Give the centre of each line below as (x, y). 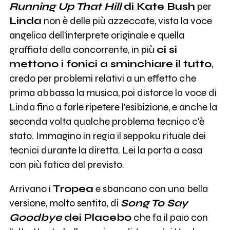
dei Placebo (96, 218)
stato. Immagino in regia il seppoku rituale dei (107, 136)
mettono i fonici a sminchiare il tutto (110, 64)
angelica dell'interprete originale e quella (97, 35)
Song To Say (154, 203)
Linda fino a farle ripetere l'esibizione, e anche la (113, 107)
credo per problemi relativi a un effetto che (102, 78)
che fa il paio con (169, 218)
